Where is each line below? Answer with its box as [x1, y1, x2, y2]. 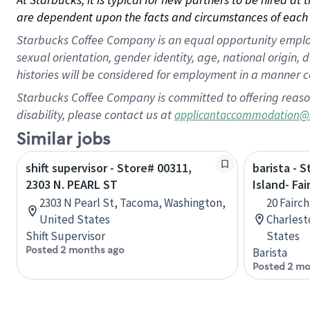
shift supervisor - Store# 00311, [26, 160, 192, 176]
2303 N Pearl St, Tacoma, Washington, [39, 195, 226, 210]
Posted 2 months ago [26, 244, 125, 256]
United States [39, 212, 110, 227]
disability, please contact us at [17, 107, 174, 122]
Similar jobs [17, 129, 110, 150]
